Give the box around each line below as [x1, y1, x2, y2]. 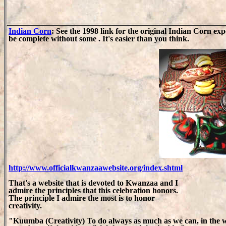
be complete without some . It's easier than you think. [9, 34, 189, 43]
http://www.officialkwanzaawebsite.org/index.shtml [9, 163, 183, 173]
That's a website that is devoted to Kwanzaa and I [9, 179, 178, 188]
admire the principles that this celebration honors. [9, 186, 178, 195]
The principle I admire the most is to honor [9, 194, 155, 203]
